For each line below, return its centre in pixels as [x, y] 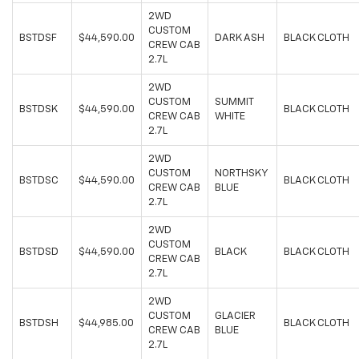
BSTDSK [38, 110]
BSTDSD [39, 252]
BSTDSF [38, 38]
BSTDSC [39, 181]
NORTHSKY [242, 174]
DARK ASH [240, 38]
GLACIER [235, 317]
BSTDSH [39, 324]
